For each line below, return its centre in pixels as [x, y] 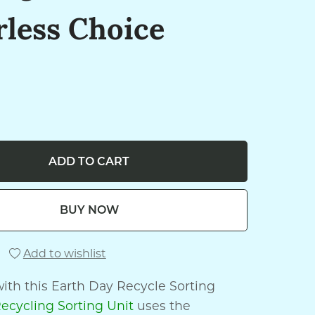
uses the [162, 305]
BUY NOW [89, 210]
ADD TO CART [89, 162]
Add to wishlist [64, 253]
